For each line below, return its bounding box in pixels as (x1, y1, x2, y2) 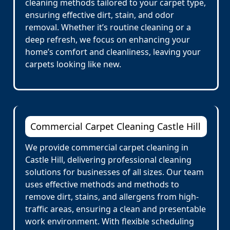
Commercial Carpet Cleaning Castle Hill (30, 120, 201, 132)
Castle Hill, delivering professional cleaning (25, 154, 191, 165)
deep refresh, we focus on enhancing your (25, 34, 190, 45)
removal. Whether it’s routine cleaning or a (25, 22, 191, 33)
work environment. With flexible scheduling (25, 216, 194, 227)
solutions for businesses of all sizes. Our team (25, 166, 204, 178)
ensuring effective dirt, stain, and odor (25, 9, 174, 21)
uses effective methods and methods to (25, 179, 179, 190)
